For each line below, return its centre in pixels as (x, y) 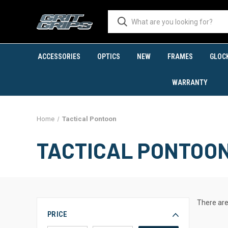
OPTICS (108, 56)
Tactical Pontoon (89, 119)
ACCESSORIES (59, 56)
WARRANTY (190, 82)
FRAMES (180, 56)
